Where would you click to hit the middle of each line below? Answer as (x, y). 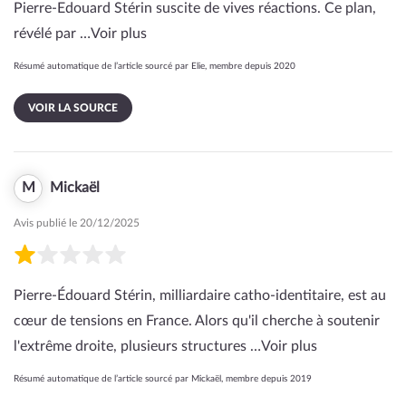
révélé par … (52, 34)
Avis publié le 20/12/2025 (77, 223)
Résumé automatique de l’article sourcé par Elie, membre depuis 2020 (155, 66)
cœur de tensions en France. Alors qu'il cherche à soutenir (197, 321)
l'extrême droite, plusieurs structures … (137, 346)
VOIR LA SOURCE (73, 108)
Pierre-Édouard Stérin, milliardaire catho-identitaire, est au (200, 295)
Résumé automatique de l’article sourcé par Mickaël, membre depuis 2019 (163, 379)
